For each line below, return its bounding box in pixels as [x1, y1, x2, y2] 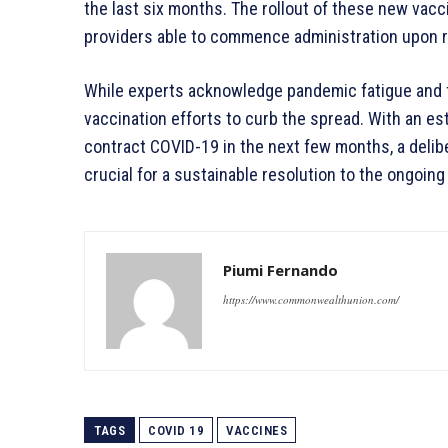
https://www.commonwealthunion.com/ [223, 292, 399, 308]
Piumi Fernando [223, 260, 338, 281]
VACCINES [226, 423, 287, 439]
